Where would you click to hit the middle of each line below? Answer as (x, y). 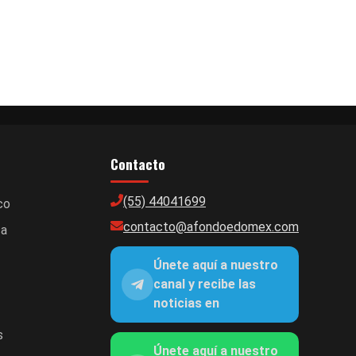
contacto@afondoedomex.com (211, 226)
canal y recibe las (205, 284)
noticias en (186, 303)
